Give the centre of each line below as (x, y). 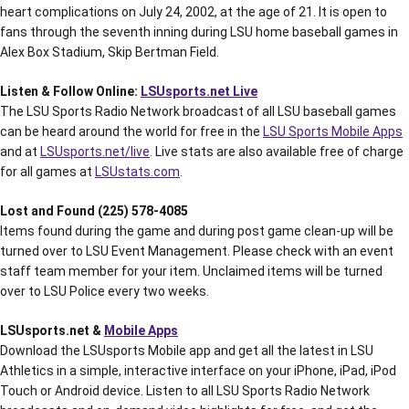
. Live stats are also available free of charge (277, 152)
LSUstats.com (137, 172)
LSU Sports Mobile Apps (333, 131)
